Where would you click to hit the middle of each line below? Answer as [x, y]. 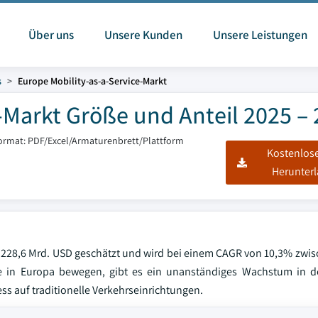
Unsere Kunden [143, 35]
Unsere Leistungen [260, 35]
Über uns [51, 35]
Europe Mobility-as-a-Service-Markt [92, 81]
